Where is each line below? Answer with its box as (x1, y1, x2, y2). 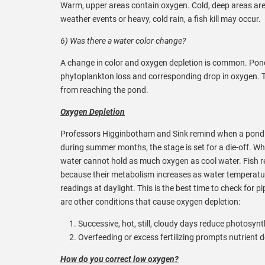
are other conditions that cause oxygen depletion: (60, 196, 240, 206)
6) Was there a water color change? (60, 35, 186, 46)
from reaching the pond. (60, 85, 148, 95)
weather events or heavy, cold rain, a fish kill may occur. (60, 14, 261, 24)
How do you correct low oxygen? (60, 254, 179, 264)
